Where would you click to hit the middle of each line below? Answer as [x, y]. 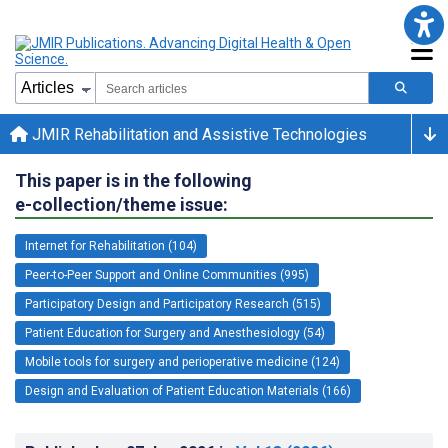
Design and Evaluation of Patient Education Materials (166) [188, 390]
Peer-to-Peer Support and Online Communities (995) [167, 274]
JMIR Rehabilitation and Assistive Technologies [197, 134]
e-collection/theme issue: [121, 204]
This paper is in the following [133, 180]
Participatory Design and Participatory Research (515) [173, 303]
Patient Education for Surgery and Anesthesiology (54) [175, 332]
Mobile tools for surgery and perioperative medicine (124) [182, 361]
